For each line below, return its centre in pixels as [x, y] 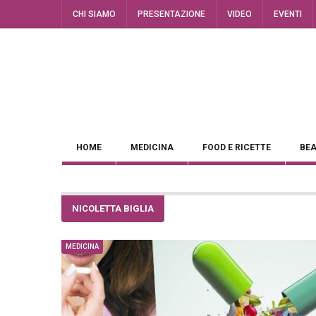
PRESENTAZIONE [171, 14]
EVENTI [288, 14]
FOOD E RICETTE [237, 147]
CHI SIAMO [94, 14]
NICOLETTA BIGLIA [113, 208]
